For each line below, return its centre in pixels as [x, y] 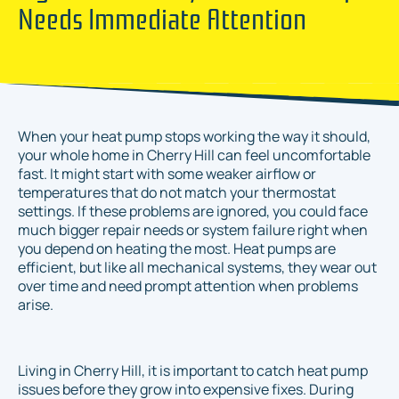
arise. [36, 305]
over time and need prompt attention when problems [188, 286]
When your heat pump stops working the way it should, [194, 137]
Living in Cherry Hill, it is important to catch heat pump [193, 371]
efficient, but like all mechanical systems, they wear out [197, 268]
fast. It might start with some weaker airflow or [167, 174]
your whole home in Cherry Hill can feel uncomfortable [194, 155]
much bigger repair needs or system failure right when [193, 230]
